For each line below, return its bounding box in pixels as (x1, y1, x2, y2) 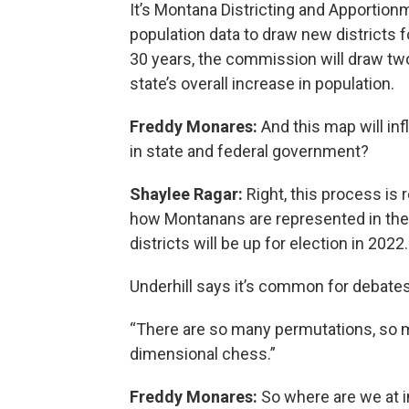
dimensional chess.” (130, 343, 279, 363)
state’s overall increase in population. (130, 73, 394, 93)
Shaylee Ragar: (130, 184, 243, 204)
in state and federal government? (130, 141, 372, 161)
